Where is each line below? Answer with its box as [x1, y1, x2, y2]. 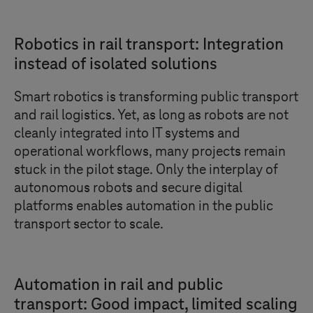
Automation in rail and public [14, 276, 223, 294]
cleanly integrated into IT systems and [14, 126, 240, 141]
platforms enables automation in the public [14, 198, 273, 214]
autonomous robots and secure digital [14, 180, 242, 196]
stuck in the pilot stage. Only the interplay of [14, 162, 278, 177]
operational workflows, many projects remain [14, 144, 286, 159]
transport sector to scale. [14, 217, 163, 232]
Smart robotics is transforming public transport [14, 89, 298, 105]
